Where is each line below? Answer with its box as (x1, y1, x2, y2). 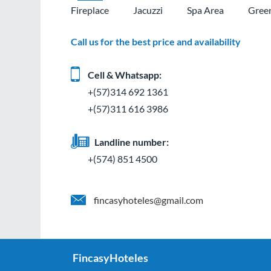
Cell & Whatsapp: (88, 69, 162, 80)
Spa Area (187, 4, 224, 16)
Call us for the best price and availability (71, 36, 241, 47)
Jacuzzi (133, 4, 163, 16)
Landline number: (94, 136, 169, 148)
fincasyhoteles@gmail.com (94, 194, 204, 206)
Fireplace (71, 4, 109, 16)
